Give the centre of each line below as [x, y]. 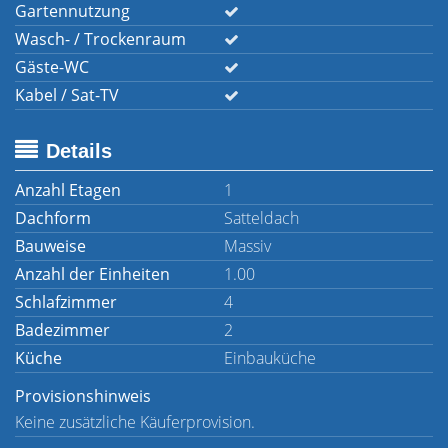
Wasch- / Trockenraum [100, 39]
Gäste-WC [52, 67]
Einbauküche [270, 358]
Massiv [247, 246]
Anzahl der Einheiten [92, 274]
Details [79, 151]
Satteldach [261, 218]
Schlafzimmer [66, 302]
